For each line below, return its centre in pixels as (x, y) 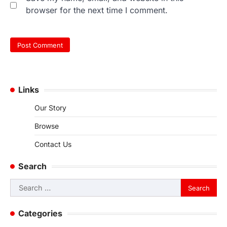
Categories (40, 214)
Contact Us (53, 144)
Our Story (50, 108)
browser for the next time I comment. (97, 10)
